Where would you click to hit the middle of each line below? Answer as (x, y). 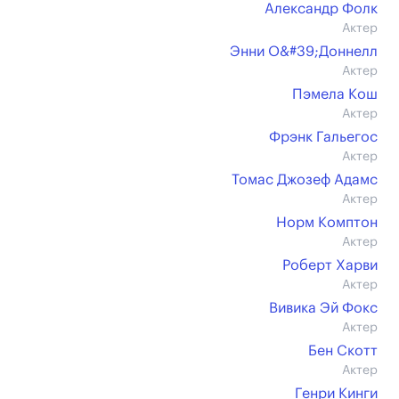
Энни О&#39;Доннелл (304, 52)
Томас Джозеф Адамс (305, 180)
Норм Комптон (327, 223)
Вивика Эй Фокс (323, 308)
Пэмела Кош (335, 94)
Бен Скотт (343, 351)
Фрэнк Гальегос (323, 137)
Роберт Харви (330, 265)
